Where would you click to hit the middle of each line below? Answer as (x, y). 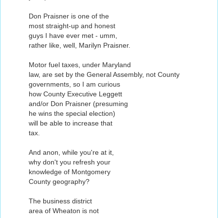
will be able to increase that (71, 123)
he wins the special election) (72, 114)
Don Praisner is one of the (69, 16)
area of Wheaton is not (64, 211)
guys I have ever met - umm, (73, 36)
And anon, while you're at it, (71, 153)
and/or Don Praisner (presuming (78, 104)
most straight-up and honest (72, 26)
